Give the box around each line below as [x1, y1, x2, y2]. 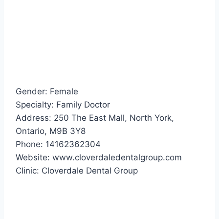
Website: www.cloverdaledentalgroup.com [16, 153, 182, 163]
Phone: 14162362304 [16, 139, 101, 150]
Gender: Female [16, 87, 78, 97]
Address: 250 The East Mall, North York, [16, 113, 174, 123]
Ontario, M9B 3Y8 [16, 126, 86, 136]
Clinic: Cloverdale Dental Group [16, 166, 138, 176]
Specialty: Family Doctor [16, 100, 110, 110]
